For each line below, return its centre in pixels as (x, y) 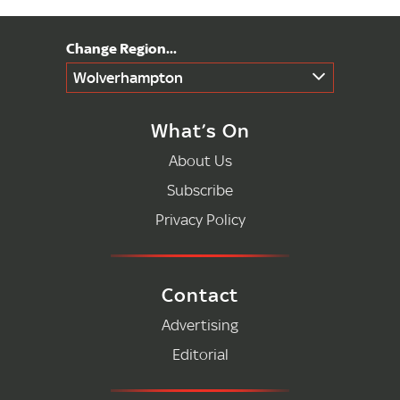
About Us (200, 160)
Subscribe (200, 190)
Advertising (200, 325)
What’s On (200, 130)
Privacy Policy (200, 219)
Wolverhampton (128, 77)
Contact (200, 295)
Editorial (200, 354)
